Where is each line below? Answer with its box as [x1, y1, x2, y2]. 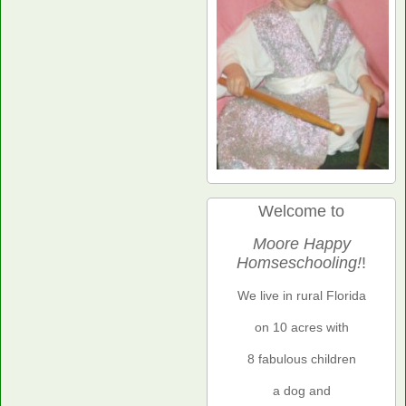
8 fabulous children [246, 351, 356, 366]
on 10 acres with [254, 319, 349, 334]
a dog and [272, 382, 331, 398]
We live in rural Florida [237, 287, 366, 303]
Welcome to [258, 201, 345, 220]
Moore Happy [252, 234, 351, 253]
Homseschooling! [237, 253, 362, 272]
